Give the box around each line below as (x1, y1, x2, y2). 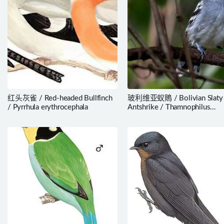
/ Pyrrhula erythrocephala (7, 103, 88, 111)
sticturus (127, 112, 155, 120)
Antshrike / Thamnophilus (127, 103, 210, 111)
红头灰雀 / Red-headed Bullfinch (7, 94, 112, 102)
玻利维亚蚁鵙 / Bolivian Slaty (127, 94, 223, 102)
